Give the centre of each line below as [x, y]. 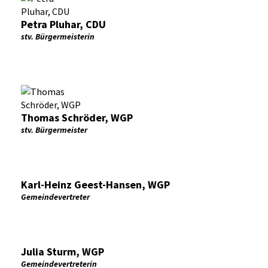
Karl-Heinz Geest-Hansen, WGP [95, 185]
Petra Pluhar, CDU [63, 24]
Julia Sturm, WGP [63, 252]
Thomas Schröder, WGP [77, 118]
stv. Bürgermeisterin [58, 36]
